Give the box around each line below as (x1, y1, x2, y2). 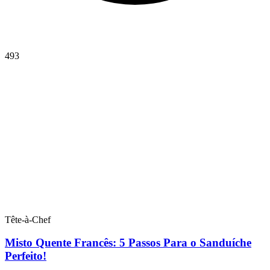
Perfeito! (5, 250, 46, 263)
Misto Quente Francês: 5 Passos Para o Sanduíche (5, 236, 251, 250)
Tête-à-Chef (5, 214, 51, 225)
